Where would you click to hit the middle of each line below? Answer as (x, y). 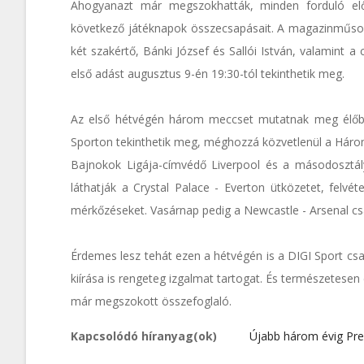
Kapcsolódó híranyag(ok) (144, 336)
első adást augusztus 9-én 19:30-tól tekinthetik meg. (208, 73)
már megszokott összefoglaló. (151, 301)
